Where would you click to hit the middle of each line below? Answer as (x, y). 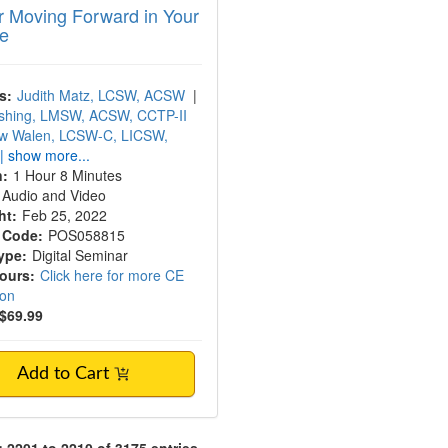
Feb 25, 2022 (67, 215)
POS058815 (87, 235)
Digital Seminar (80, 255)
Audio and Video (54, 195)
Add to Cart (66, 374)
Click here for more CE (112, 275)
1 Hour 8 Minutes (68, 175)
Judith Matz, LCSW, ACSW (101, 95)
